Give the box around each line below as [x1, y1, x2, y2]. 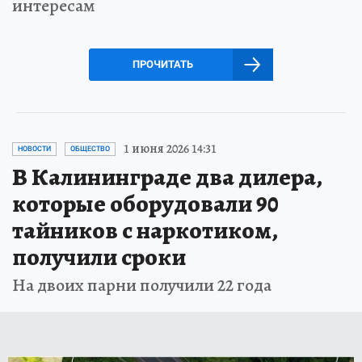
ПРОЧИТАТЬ [132, 58, 193, 70]
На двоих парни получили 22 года [12, 273, 271, 297]
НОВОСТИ [18, 145, 51, 153]
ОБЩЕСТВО [70, 145, 110, 153]
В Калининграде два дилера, [12, 161, 322, 193]
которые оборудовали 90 [12, 187, 279, 220]
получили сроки [12, 241, 186, 273]
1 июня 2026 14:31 [124, 140, 217, 158]
